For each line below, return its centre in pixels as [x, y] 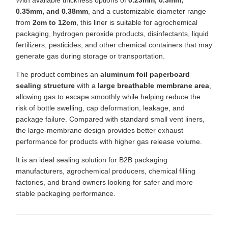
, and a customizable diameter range [147, 11]
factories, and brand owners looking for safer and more [104, 182]
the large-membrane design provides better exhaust [99, 131]
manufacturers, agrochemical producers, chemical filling [106, 171]
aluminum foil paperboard [145, 75]
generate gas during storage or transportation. [90, 56]
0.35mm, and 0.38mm [52, 11]
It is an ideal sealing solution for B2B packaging [92, 160]
